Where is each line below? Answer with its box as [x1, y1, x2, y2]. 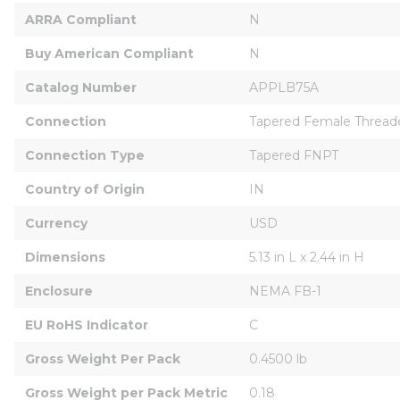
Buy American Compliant [25, 45, 194, 62]
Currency [25, 214, 87, 231]
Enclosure [25, 282, 93, 299]
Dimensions [25, 248, 105, 265]
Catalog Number [25, 79, 137, 96]
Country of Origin [25, 180, 145, 197]
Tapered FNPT [249, 146, 338, 163]
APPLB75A [249, 79, 319, 96]
